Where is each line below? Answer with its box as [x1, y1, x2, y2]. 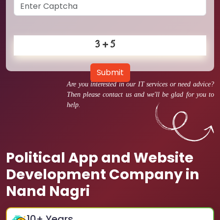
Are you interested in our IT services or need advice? [67, 81, 214, 88]
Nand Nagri [6, 181, 90, 201]
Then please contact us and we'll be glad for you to [67, 91, 214, 98]
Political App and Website [6, 148, 193, 167]
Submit [96, 67, 124, 78]
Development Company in [6, 165, 199, 184]
